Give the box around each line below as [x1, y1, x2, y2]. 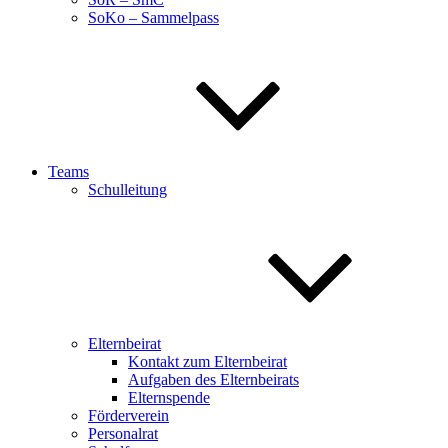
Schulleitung [88, 181, 167, 198]
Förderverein [88, 407, 169, 424]
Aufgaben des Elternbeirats [128, 371, 299, 388]
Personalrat [88, 425, 158, 442]
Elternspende [128, 389, 210, 406]
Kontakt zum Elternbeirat [128, 353, 287, 370]
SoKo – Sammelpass [88, 9, 219, 26]
